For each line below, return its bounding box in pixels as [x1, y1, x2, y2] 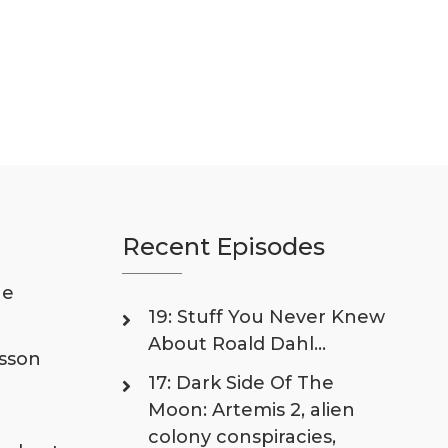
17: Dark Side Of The [148, 372, 335, 395]
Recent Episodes [122, 232, 326, 262]
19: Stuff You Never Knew [148, 306, 386, 329]
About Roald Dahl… [148, 333, 327, 356]
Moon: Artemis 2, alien [148, 399, 356, 422]
